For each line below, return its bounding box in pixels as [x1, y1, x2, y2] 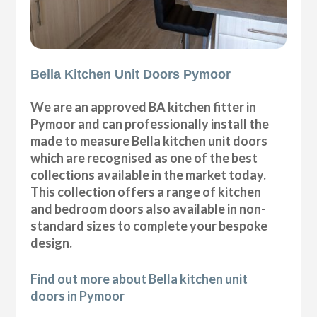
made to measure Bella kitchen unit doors [30, 133, 268, 149]
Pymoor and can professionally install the [30, 116, 270, 132]
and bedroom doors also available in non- [30, 201, 267, 217]
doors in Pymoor [30, 288, 125, 304]
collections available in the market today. [30, 167, 267, 183]
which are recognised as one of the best [30, 150, 258, 166]
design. [30, 235, 73, 251]
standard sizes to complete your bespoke [30, 218, 268, 234]
